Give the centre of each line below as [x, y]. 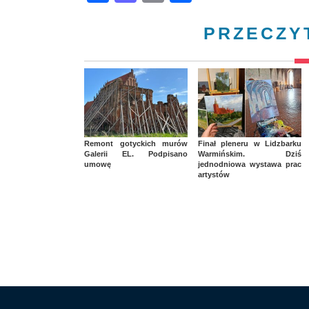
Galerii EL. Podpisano [136, 154]
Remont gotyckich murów [136, 144]
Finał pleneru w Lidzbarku [250, 144]
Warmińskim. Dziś [250, 154]
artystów [214, 175]
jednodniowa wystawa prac [250, 165]
